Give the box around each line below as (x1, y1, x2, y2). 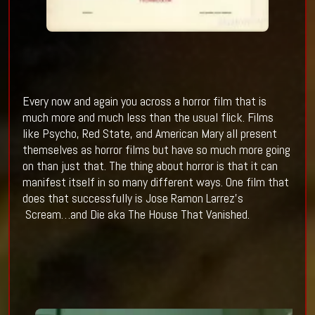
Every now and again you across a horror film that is (22, 93, 266, 110)
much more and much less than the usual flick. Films (22, 109, 274, 126)
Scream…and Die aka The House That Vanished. (25, 206, 250, 223)
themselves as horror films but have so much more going (22, 141, 290, 158)
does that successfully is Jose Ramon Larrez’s (22, 190, 243, 207)
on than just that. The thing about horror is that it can (22, 157, 278, 174)
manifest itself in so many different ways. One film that (22, 174, 289, 191)
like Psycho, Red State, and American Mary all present (22, 125, 277, 142)
